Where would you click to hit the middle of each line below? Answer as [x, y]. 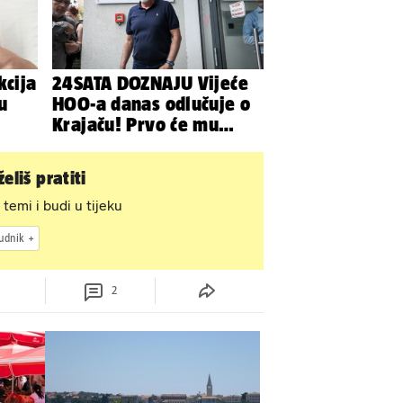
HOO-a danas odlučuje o [152, 103]
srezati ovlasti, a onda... [154, 144]
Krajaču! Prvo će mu [136, 124]
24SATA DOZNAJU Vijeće [150, 82]
